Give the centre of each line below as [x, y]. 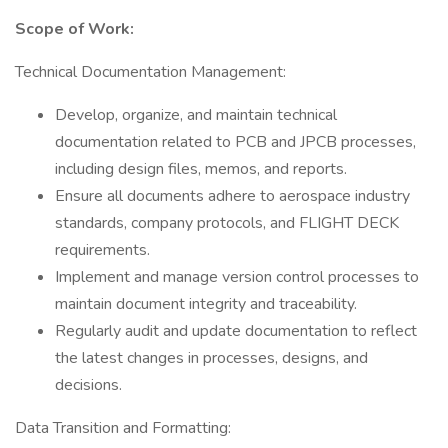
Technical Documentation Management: [150, 72]
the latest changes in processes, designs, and [211, 358]
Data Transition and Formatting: [123, 428]
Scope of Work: [74, 29]
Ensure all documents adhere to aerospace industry [232, 196]
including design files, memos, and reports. [201, 169]
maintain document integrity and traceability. [206, 304]
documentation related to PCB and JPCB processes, [235, 142]
